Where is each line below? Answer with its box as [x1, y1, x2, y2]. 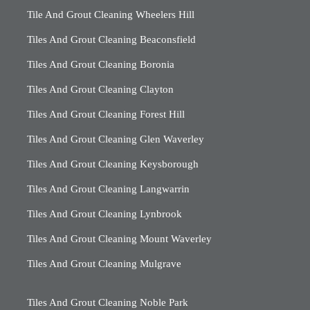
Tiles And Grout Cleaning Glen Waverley [27, 134, 204, 145]
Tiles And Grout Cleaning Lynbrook [27, 208, 182, 220]
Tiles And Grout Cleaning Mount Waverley [27, 233, 212, 245]
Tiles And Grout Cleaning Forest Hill [27, 109, 185, 120]
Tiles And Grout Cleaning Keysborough [27, 158, 199, 170]
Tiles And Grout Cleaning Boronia [27, 59, 174, 71]
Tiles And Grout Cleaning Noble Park [27, 297, 188, 309]
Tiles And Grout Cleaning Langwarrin [27, 183, 190, 195]
